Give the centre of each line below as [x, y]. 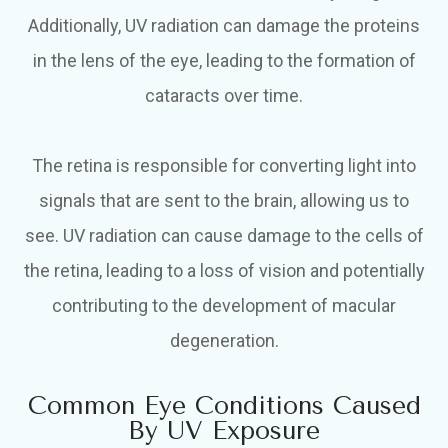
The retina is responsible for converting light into [224, 166]
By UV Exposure [224, 431]
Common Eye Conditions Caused [224, 406]
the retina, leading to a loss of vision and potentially [224, 271]
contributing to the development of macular [224, 306]
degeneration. [224, 341]
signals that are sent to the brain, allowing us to [224, 201]
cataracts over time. [224, 96]
